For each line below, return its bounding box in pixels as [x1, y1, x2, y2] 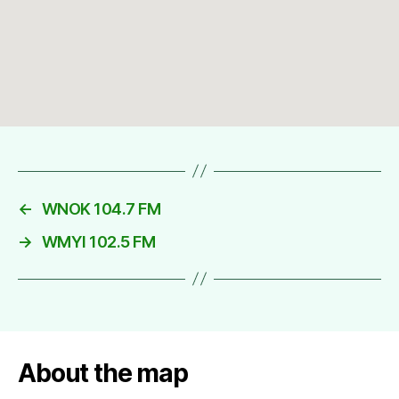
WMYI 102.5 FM [41, 232, 156, 251]
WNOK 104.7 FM [41, 199, 161, 218]
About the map [18, 357, 188, 388]
